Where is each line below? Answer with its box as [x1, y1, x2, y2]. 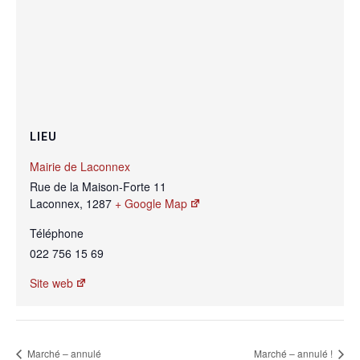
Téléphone [30, 224, 84, 241]
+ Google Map [115, 194, 187, 211]
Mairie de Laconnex [30, 157, 130, 174]
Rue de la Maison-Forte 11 [30, 178, 166, 194]
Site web [30, 274, 73, 291]
